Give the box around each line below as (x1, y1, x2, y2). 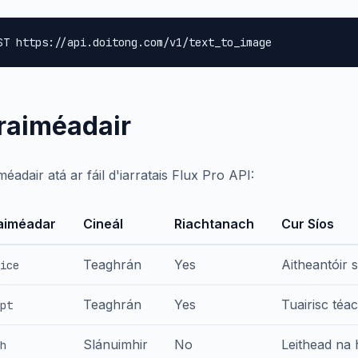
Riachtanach (174, 216, 254, 232)
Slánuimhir (83, 336, 148, 352)
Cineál (83, 216, 123, 232)
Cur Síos (281, 216, 334, 232)
